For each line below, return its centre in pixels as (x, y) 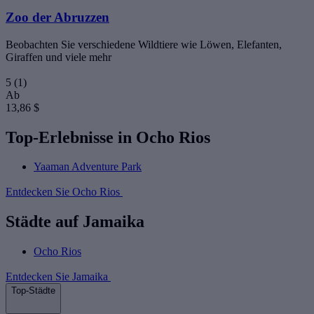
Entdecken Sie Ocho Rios (64, 192)
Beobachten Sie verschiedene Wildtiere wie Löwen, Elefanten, (144, 44)
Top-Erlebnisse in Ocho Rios (108, 137)
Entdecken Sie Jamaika (58, 277)
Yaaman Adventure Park (88, 167)
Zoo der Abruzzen (57, 17)
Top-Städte (33, 291)
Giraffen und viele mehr (59, 57)
